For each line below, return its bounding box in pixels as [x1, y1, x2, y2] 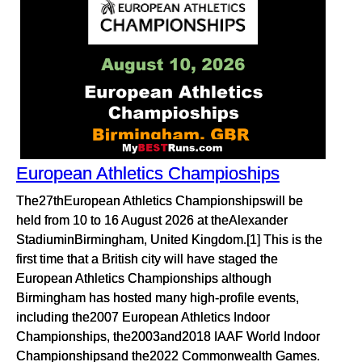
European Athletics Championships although [16, 271, 271, 286]
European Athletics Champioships [16, 163, 280, 184]
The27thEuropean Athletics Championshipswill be [16, 193, 303, 208]
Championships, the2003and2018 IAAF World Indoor [16, 329, 320, 344]
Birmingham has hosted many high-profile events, [16, 290, 299, 305]
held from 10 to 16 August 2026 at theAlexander [16, 213, 288, 228]
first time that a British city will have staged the [16, 251, 278, 267]
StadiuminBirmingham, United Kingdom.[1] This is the [16, 232, 322, 247]
